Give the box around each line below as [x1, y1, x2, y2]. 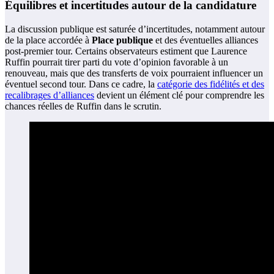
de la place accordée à [5, 34, 92, 45]
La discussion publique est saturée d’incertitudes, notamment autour [5, 23, 265, 34]
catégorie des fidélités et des [157, 78, 264, 89]
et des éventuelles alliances [153, 34, 258, 45]
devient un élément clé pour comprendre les [94, 89, 264, 100]
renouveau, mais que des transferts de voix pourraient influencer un [5, 67, 263, 78]
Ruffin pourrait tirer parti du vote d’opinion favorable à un [5, 56, 228, 67]
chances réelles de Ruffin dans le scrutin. [5, 100, 161, 111]
